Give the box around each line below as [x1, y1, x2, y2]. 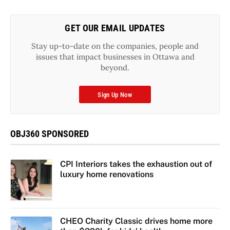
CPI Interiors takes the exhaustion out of [60, 159, 212, 169]
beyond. [101, 62, 129, 72]
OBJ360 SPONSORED [10, 128, 89, 139]
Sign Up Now [98, 90, 132, 99]
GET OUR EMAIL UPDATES [65, 22, 165, 33]
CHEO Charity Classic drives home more [60, 216, 213, 226]
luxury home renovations [60, 169, 154, 179]
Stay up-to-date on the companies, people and [31, 41, 199, 51]
